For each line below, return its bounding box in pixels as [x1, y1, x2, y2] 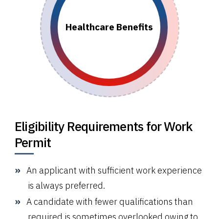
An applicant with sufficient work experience [26, 164, 202, 176]
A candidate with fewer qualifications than [26, 196, 193, 207]
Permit [15, 133, 51, 151]
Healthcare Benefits [65, 21, 153, 33]
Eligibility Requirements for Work [15, 117, 193, 134]
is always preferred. [28, 179, 105, 191]
